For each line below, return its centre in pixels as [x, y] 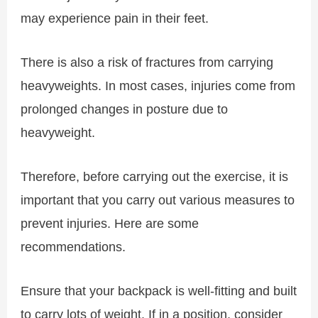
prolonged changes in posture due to [125, 109]
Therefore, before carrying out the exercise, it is [155, 176]
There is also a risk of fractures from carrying [147, 62]
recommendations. [73, 246]
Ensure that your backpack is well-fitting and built [159, 291]
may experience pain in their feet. [115, 18]
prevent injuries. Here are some [110, 223]
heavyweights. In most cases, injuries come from [158, 85]
